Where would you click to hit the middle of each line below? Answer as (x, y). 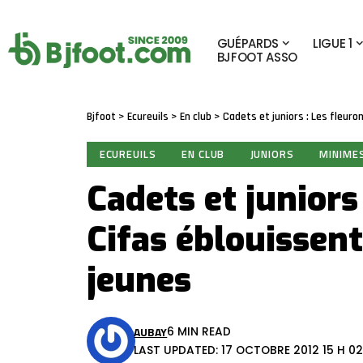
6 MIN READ (199, 332)
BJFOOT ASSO (257, 57)
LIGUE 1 (332, 43)
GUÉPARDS (248, 43)
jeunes (139, 281)
